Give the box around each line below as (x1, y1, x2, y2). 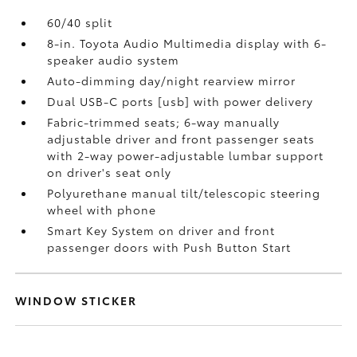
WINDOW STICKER (15, 292, 138, 308)
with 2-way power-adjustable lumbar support (47, 147, 324, 163)
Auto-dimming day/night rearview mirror (47, 73, 296, 88)
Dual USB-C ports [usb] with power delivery (47, 93, 314, 109)
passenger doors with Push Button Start (47, 239, 292, 255)
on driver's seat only (47, 164, 172, 180)
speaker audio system (47, 52, 180, 68)
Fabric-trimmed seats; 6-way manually (47, 114, 280, 130)
